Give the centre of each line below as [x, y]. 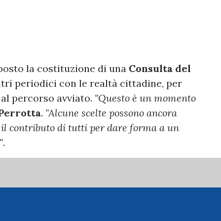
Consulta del [160, 68]
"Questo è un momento [145, 98]
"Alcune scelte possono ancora [111, 113]
